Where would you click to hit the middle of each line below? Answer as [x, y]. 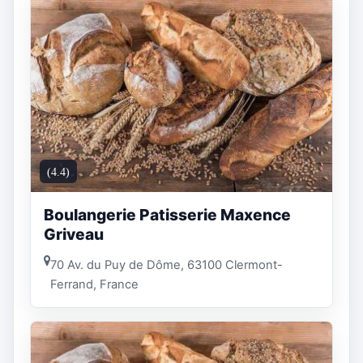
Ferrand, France [94, 284]
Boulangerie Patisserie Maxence [167, 215]
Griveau [74, 235]
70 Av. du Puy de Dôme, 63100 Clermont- [167, 265]
